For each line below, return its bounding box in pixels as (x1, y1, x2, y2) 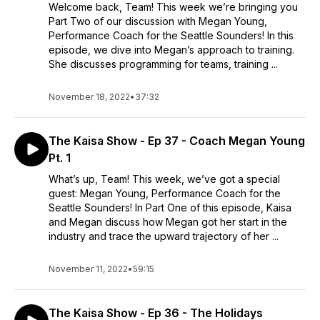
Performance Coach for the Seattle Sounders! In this (49, 29, 294, 41)
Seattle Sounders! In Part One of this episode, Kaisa (49, 201, 291, 214)
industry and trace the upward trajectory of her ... (49, 230, 279, 242)
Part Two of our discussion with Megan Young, (49, 15, 267, 27)
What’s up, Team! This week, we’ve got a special (49, 173, 280, 185)
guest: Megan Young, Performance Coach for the (49, 187, 281, 199)
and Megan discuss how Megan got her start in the (49, 216, 287, 228)
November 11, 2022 (49, 264, 128, 274)
